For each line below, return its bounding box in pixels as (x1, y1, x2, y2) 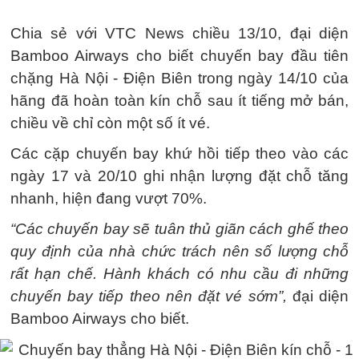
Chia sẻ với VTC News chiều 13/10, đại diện (10, 25, 349, 42)
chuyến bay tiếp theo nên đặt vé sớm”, (10, 288, 287, 305)
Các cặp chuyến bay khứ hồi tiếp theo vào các (10, 145, 349, 162)
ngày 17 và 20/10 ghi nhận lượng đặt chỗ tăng (10, 167, 349, 184)
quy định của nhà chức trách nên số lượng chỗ (10, 243, 349, 260)
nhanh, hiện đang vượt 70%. (10, 190, 207, 207)
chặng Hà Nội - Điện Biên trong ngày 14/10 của (10, 70, 349, 87)
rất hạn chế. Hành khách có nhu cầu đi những (10, 265, 349, 282)
